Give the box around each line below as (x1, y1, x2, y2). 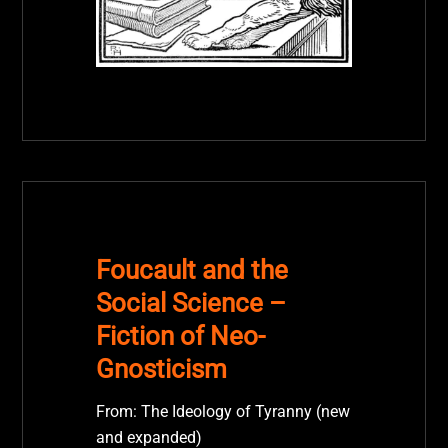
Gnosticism (95, 354, 227, 385)
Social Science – (95, 288, 286, 319)
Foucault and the (95, 255, 288, 286)
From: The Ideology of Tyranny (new (95, 401, 350, 421)
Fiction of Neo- (95, 321, 265, 352)
